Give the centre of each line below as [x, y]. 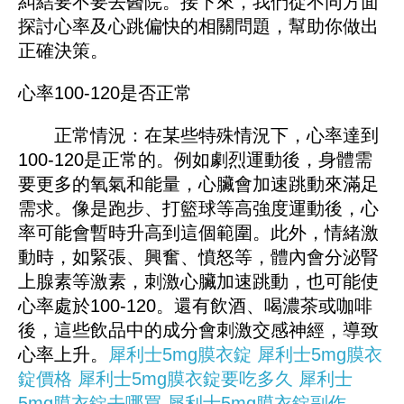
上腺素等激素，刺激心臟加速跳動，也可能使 [198, 282]
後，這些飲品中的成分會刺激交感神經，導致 [198, 331]
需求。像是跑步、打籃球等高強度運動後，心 [198, 209]
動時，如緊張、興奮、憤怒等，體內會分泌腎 [198, 257]
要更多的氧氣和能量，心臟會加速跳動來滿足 [198, 184]
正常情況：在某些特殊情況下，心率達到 [198, 136]
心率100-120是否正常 [105, 93]
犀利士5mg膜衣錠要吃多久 [185, 379]
